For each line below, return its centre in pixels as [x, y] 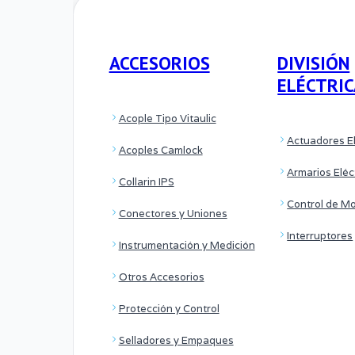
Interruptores [320, 235]
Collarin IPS [146, 181]
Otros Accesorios [161, 277]
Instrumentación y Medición [187, 245]
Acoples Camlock [160, 150]
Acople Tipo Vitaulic [167, 118]
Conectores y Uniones [173, 213]
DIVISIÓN [314, 63]
